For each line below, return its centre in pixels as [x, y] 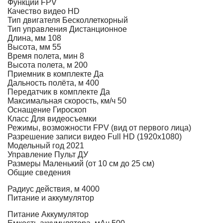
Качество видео [37, 11]
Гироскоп [70, 110]
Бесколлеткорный [95, 20]
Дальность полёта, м [46, 83]
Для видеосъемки [64, 119]
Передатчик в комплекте [53, 92]
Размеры [24, 164]
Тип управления [37, 29]
